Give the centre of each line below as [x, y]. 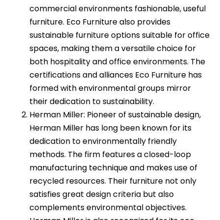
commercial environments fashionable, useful [118, 8]
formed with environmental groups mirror [110, 88]
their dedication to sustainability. [92, 101]
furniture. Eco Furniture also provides [100, 22]
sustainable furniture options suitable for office [120, 35]
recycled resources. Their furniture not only [113, 181]
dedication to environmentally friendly [103, 141]
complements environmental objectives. [108, 207]
